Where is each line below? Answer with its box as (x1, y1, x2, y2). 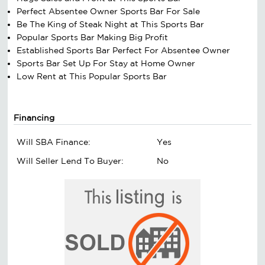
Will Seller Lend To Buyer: (17, 156, 124, 166)
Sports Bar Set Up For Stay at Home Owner (17, 58, 196, 68)
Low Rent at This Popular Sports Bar (17, 71, 167, 81)
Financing (14, 112, 55, 122)
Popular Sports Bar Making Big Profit (17, 32, 169, 42)
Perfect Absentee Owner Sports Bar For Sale (17, 6, 201, 16)
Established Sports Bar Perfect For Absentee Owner (17, 45, 231, 55)
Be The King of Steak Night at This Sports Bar (17, 19, 205, 29)
